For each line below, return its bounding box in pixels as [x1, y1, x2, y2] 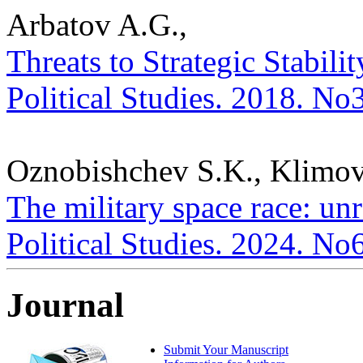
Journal [6, 286, 124, 325]
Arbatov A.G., [6, 6, 187, 42]
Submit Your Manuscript [164, 343, 288, 357]
